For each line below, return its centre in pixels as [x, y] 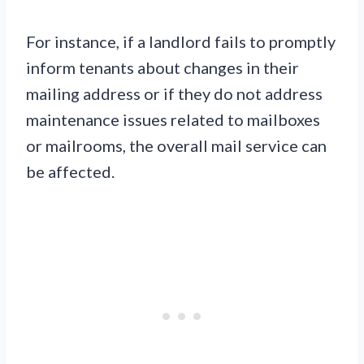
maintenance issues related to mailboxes [173, 119]
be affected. [70, 171]
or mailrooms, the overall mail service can [176, 145]
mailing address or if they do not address [174, 93]
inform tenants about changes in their [162, 67]
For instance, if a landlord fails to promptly [181, 41]
